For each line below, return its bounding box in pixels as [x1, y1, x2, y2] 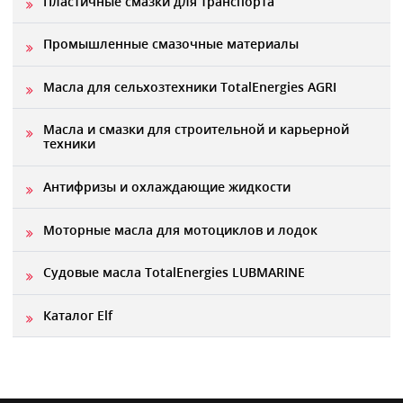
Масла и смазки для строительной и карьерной [42, 121, 349, 139]
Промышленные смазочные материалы [42, 35, 299, 53]
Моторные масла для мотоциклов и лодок [42, 220, 318, 238]
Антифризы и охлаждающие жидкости [42, 178, 291, 196]
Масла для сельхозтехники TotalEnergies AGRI [42, 77, 336, 95]
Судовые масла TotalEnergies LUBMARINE [42, 264, 305, 282]
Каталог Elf [42, 306, 112, 324]
